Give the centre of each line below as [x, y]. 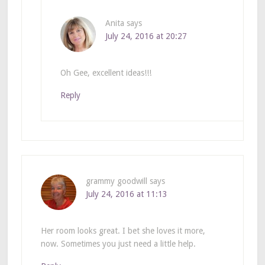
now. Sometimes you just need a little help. [118, 243]
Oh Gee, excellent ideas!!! [106, 72]
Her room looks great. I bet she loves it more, [123, 230]
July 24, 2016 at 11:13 [126, 194]
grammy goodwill [116, 181]
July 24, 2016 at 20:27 [146, 36]
